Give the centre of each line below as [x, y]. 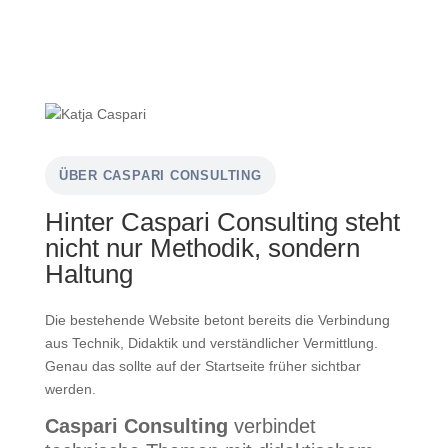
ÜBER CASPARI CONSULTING [160, 175]
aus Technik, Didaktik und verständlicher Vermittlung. [211, 343]
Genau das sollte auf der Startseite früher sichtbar [202, 366]
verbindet [274, 426]
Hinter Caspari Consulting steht [222, 222]
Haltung [88, 274]
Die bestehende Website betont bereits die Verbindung [217, 320]
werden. [70, 389]
